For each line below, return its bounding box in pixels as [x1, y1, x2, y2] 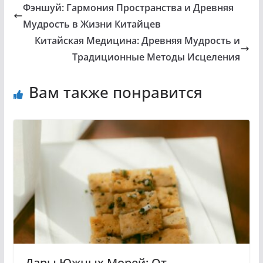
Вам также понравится [28, 81, 203, 103]
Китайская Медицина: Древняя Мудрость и [35, 33, 241, 47]
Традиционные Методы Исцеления [72, 50, 241, 63]
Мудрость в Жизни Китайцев [22, 17, 161, 31]
